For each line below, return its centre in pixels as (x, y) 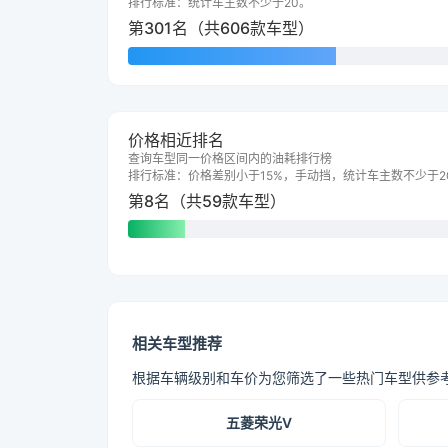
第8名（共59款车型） (207, 201)
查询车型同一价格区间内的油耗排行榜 (230, 158)
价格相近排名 (176, 140)
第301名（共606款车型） (221, 28)
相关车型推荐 (177, 343)
